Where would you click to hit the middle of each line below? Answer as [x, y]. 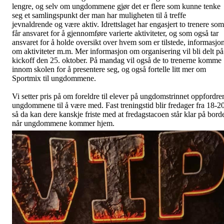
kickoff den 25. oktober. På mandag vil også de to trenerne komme [117, 60]
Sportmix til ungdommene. [54, 78]
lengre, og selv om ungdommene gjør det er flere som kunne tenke [116, 6]
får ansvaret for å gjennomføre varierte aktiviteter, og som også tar [115, 33]
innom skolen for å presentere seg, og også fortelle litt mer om [109, 69]
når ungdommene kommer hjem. [63, 123]
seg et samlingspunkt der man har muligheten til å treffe [99, 15]
